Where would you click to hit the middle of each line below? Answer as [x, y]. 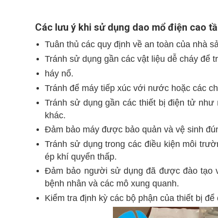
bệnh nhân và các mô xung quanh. [112, 183]
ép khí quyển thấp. [81, 156]
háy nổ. [59, 73]
